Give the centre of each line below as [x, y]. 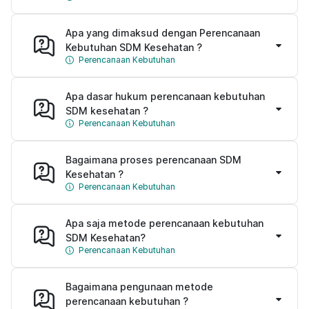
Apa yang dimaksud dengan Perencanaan [163, 32]
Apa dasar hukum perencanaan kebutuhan [165, 96]
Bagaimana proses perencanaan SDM [153, 159]
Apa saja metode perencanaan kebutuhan [165, 223]
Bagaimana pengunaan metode [139, 286]
